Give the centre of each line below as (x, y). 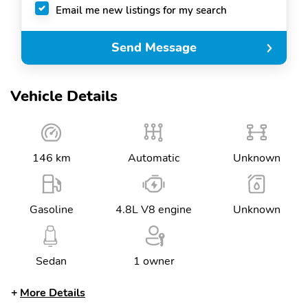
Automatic (154, 158)
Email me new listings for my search (141, 10)
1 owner (154, 261)
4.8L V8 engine (154, 210)
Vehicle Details (64, 96)
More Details (53, 293)
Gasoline (51, 210)
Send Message (154, 48)
